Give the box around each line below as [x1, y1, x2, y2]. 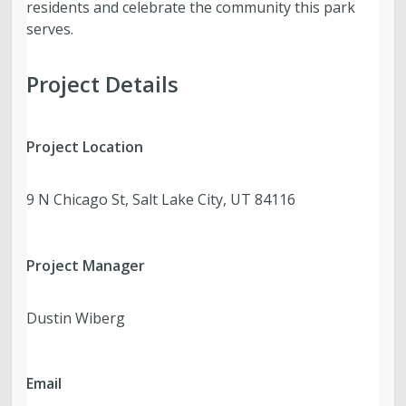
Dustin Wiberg [26, 307, 126, 328]
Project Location [26, 137, 144, 158]
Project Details [26, 68, 179, 99]
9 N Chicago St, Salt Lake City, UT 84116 [26, 189, 296, 210]
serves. [26, 18, 74, 39]
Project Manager [26, 255, 146, 275]
